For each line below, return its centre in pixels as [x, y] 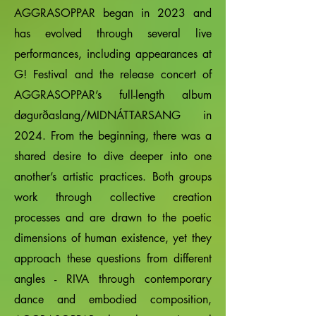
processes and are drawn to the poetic [113, 218]
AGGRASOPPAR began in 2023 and [113, 13]
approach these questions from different [113, 259]
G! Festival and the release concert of [113, 74]
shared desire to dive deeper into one [113, 156]
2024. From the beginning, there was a [113, 136]
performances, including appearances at [113, 54]
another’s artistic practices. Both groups [113, 177]
